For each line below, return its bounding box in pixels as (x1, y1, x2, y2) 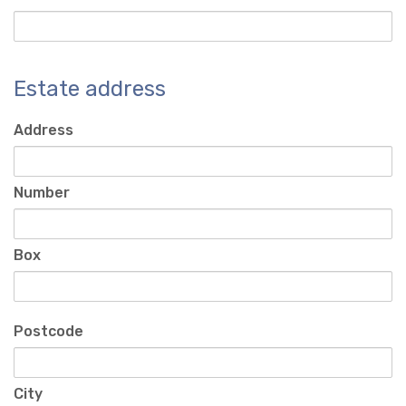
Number (14, 184, 70, 202)
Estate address (14, 76, 166, 102)
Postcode (14, 323, 83, 341)
